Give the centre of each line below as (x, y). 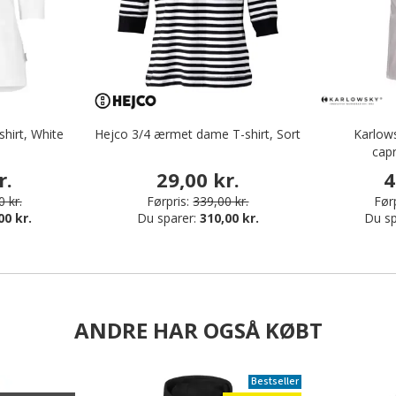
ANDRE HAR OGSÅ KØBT (198, 331)
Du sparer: (168, 218)
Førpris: (168, 202)
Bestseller (275, 382)
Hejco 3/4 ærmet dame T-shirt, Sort (198, 134)
